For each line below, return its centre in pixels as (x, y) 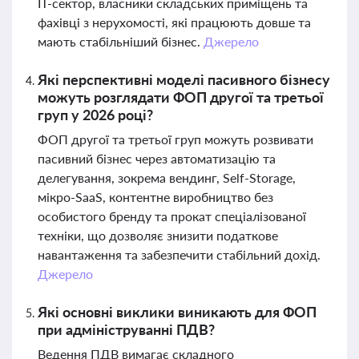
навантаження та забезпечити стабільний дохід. (179, 254)
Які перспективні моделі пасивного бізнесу (184, 79)
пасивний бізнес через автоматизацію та (157, 158)
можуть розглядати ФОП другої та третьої (181, 97)
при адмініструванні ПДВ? (126, 329)
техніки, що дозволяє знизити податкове (158, 235)
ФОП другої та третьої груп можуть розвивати (175, 139)
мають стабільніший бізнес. (121, 41)
